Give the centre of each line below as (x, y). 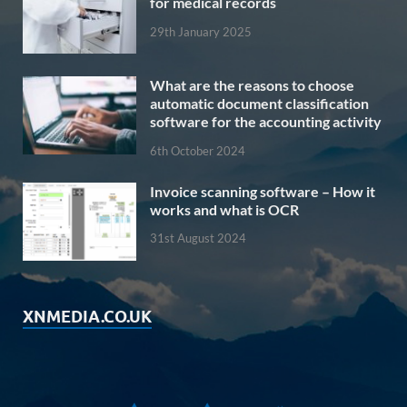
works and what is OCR (224, 209)
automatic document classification (259, 103)
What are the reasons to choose (252, 84)
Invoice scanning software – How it (263, 191)
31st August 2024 (198, 238)
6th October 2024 (198, 150)
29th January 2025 (201, 31)
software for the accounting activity (266, 121)
